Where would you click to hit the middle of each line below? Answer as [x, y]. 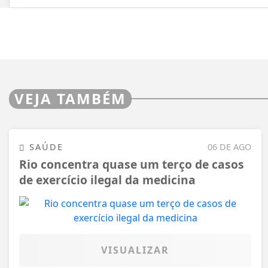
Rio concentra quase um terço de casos [132, 165]
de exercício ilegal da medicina [107, 180]
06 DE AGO [229, 147]
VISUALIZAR [135, 250]
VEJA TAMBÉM [70, 98]
